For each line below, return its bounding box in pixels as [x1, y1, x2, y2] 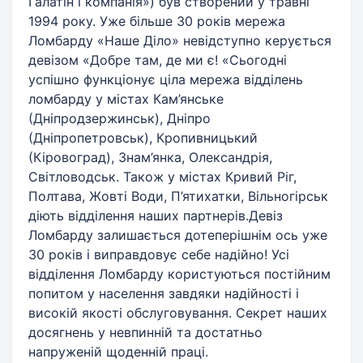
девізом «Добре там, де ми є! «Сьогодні [28, 52, 287, 68]
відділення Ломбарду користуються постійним [28, 266, 331, 282]
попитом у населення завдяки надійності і [28, 285, 299, 301]
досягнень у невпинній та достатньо [28, 324, 263, 340]
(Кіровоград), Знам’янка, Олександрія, [28, 149, 272, 165]
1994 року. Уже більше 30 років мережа [28, 13, 285, 29]
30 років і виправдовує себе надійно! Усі [28, 246, 289, 263]
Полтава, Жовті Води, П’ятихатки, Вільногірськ [28, 188, 328, 204]
